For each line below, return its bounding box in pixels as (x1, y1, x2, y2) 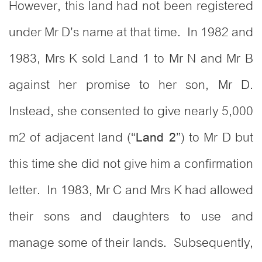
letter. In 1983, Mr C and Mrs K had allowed (9, 177, 253, 204)
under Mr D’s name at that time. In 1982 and (9, 19, 253, 46)
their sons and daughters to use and (9, 203, 253, 230)
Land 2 (136, 126, 176, 150)
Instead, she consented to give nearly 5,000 (9, 98, 253, 125)
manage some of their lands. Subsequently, (9, 229, 253, 257)
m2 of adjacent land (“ (9, 124, 136, 151)
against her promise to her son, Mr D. (9, 71, 253, 99)
